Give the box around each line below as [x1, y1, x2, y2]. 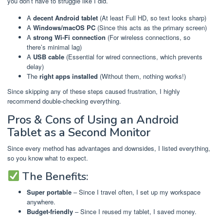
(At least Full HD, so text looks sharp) [98, 13, 206, 22]
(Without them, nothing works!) [98, 71, 186, 81]
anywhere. [27, 197, 55, 207]
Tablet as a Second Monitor [7, 125, 150, 141]
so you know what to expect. [7, 153, 88, 163]
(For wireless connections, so [106, 32, 190, 42]
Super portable [27, 187, 72, 197]
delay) [27, 61, 44, 71]
